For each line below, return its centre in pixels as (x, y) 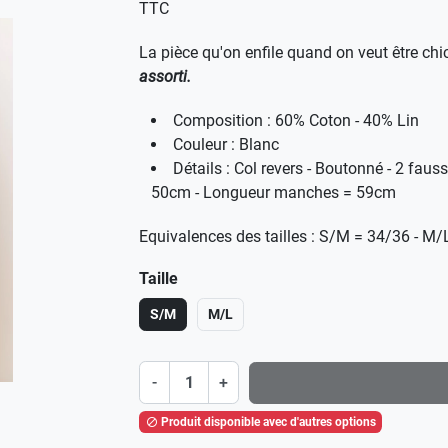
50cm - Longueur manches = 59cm (273, 192)
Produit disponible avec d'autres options (266, 422)
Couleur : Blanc (226, 144)
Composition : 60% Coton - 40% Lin (296, 120)
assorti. (165, 76)
